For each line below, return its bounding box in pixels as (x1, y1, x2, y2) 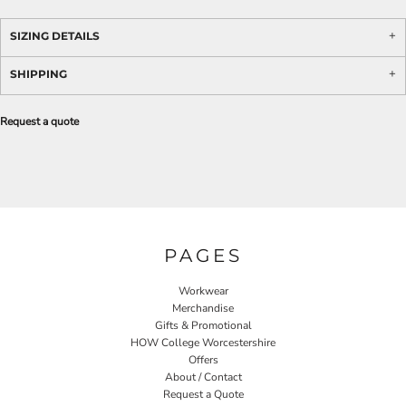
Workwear (178, 283, 228, 298)
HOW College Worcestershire (130, 334, 275, 350)
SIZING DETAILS (10, 29, 100, 43)
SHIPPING (10, 67, 67, 81)
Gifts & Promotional (154, 317, 252, 333)
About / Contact (164, 369, 242, 384)
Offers (188, 352, 218, 367)
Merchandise (172, 300, 234, 315)
